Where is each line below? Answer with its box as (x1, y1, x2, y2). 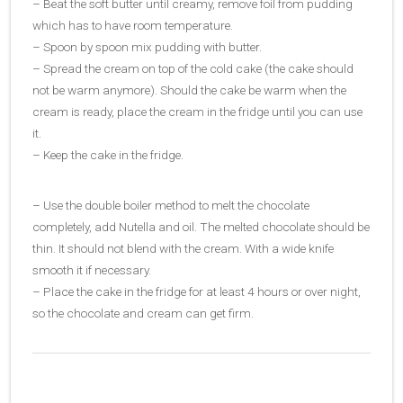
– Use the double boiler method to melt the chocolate (32, 197, 309, 212)
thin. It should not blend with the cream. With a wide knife (32, 240, 334, 255)
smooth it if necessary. (32, 262, 151, 277)
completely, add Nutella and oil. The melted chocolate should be (32, 219, 370, 234)
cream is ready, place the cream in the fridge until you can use (32, 103, 363, 119)
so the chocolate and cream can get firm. (32, 305, 254, 320)
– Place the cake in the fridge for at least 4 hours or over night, (32, 283, 361, 299)
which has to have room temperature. (32, 17, 233, 32)
